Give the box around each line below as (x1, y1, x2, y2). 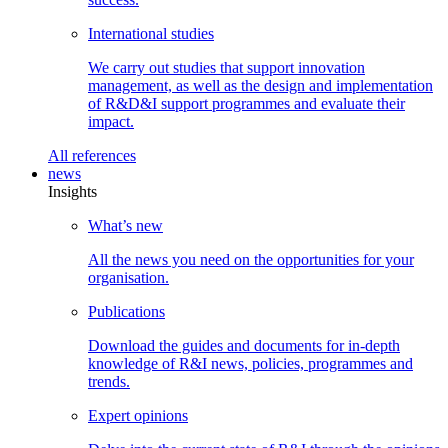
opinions (134, 406, 188, 424)
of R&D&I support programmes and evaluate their (88, 94, 405, 112)
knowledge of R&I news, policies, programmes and (88, 354, 413, 372)
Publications (88, 302, 165, 320)
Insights (48, 182, 97, 200)
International (88, 24, 171, 42)
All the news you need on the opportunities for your (88, 250, 414, 268)
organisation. (88, 268, 169, 286)
